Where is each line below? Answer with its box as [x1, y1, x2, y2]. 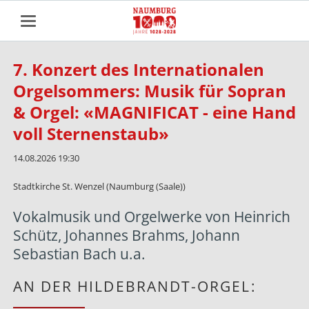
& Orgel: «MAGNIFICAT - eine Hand [12, 100, 296, 123]
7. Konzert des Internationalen [12, 57, 264, 81]
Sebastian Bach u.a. [12, 243, 146, 263]
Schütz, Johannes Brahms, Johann [12, 225, 240, 245]
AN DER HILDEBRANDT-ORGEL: [12, 277, 257, 297]
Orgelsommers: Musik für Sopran [12, 79, 286, 102]
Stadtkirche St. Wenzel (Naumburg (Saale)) [12, 179, 186, 192]
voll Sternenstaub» [12, 121, 169, 145]
